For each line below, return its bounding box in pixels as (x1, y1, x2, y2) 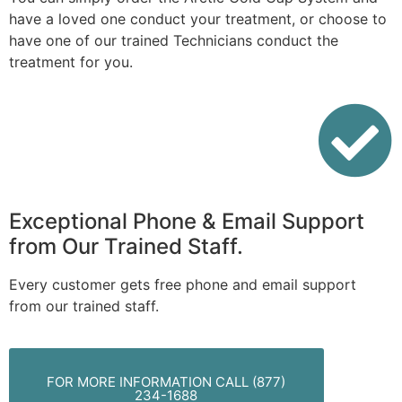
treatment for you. (9, 52, 133, 71)
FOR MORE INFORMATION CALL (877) (47, 372, 286, 390)
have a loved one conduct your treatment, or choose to (9, 9, 387, 28)
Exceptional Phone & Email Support (9, 208, 364, 235)
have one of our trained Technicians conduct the (9, 31, 338, 49)
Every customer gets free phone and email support (9, 275, 356, 294)
